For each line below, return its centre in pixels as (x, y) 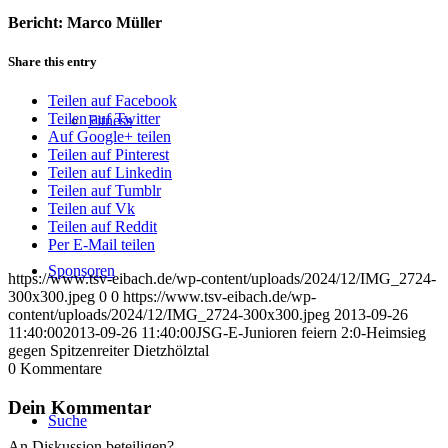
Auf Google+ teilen (109, 137)
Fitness (110, 120)
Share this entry (52, 61)
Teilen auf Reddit (102, 227)
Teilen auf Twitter (104, 119)
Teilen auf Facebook (112, 101)
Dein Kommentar (79, 407)
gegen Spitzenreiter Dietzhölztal (108, 351)
